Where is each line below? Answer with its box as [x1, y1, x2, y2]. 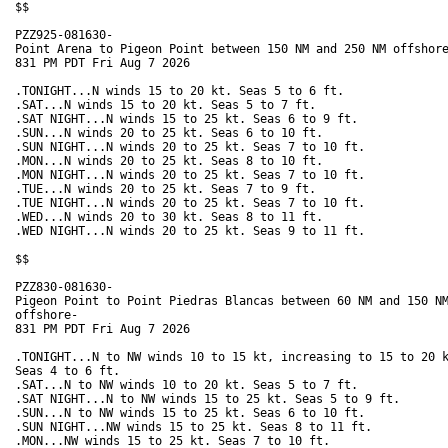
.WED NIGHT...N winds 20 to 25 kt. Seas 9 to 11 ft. [15, 224, 372, 239]
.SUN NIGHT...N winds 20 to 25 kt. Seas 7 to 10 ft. [15, 140, 372, 155]
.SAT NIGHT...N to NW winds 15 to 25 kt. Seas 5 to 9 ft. [15, 392, 407, 407]
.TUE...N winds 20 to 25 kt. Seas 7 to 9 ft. [15, 182, 323, 197]
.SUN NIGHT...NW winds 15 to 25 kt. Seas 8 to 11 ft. [15, 420, 379, 435]
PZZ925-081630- [15, 28, 113, 43]
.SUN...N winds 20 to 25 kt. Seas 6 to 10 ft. [15, 126, 330, 141]
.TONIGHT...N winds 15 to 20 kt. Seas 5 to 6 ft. [15, 84, 351, 99]
